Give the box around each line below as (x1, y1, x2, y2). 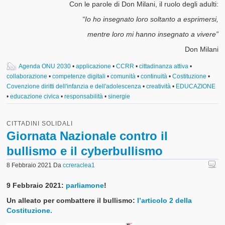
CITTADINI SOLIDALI (7, 120, 73, 127)
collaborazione (7, 72, 48, 80)
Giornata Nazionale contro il (7, 129, 168, 143)
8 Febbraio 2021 (7, 161, 52, 169)
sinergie (108, 92, 131, 100)
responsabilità (64, 92, 103, 100)
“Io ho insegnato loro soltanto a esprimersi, (82, 15, 218, 23)
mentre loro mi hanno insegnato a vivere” (87, 30, 218, 38)
